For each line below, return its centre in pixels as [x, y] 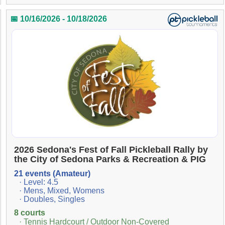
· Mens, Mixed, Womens [62, 191]
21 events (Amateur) [52, 174]
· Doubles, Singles [52, 199]
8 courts [29, 213]
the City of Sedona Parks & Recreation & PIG [110, 159]
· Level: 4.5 [38, 182]
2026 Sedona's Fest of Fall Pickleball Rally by [111, 150]
